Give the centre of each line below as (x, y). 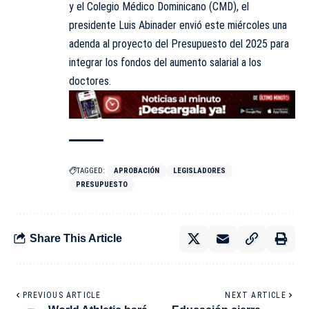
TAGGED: (91, 170)
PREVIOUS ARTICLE (62, 295)
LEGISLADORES (199, 170)
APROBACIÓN (137, 170)
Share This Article (76, 239)
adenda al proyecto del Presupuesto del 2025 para (179, 44)
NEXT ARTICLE (256, 295)
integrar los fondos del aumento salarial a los (165, 63)
